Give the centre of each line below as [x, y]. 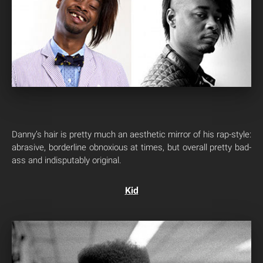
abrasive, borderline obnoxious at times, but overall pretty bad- [131, 147]
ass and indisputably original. [67, 160]
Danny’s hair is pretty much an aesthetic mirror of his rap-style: [131, 134]
